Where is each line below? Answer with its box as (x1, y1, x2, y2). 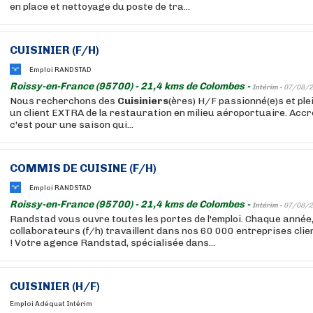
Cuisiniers (117, 95, 168, 107)
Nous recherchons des (10, 95, 117, 107)
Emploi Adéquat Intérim (10, 300, 92, 308)
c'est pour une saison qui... (10, 119, 133, 131)
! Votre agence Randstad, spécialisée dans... (10, 237, 215, 249)
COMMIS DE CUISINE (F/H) (10, 161, 156, 175)
